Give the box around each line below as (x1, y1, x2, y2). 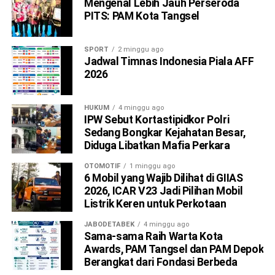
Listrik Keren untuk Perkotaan (83, 198, 227, 211)
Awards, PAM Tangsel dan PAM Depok (83, 243, 264, 256)
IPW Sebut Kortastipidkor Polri (83, 114, 230, 126)
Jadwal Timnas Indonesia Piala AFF (83, 55, 254, 68)
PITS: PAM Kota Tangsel (83, 10, 200, 23)
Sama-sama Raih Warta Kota (83, 230, 223, 243)
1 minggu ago (129, 162, 175, 171)
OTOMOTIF (83, 162, 120, 171)
